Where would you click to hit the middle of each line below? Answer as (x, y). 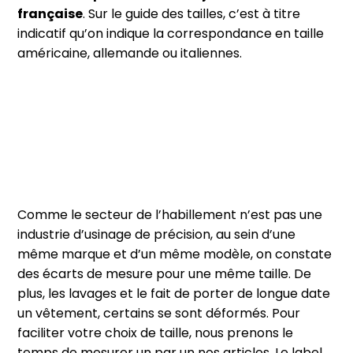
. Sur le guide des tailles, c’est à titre (192, 13)
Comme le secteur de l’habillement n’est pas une (170, 215)
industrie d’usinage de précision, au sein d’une (157, 235)
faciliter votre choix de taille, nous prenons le (156, 333)
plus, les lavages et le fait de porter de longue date (174, 294)
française (50, 13)
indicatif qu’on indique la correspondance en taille (171, 33)
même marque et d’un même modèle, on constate (175, 255)
